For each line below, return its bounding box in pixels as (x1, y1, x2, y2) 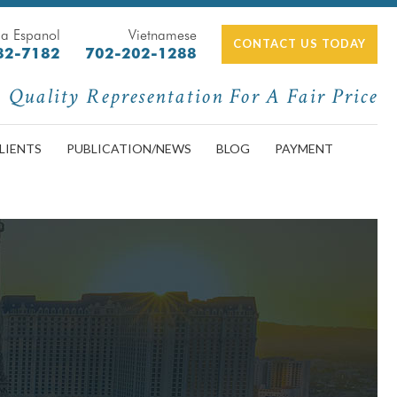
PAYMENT (275, 141, 333, 156)
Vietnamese (128, 27, 197, 43)
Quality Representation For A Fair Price (9, 82, 378, 110)
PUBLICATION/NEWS (66, 141, 191, 156)
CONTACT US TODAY (233, 36, 366, 51)
